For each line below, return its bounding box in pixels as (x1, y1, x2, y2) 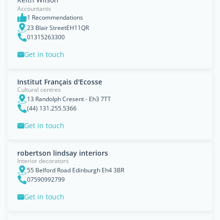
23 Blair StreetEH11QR (27, 23, 89, 32)
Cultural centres (17, 85, 61, 94)
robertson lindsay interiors (17, 148, 108, 158)
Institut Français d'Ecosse (17, 77, 102, 86)
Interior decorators (17, 157, 69, 165)
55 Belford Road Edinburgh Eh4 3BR (27, 165, 124, 174)
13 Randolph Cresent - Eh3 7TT (27, 94, 111, 103)
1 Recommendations (27, 13, 83, 22)
